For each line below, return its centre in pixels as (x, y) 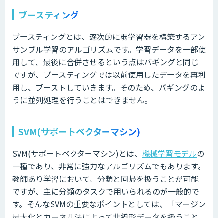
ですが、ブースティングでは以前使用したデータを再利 (109, 74)
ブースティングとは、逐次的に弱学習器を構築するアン (109, 36)
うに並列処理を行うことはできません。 (82, 100)
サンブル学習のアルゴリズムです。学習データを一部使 (109, 49)
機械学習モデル (169, 153)
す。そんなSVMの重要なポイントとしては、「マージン (109, 204)
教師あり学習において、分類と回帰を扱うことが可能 (105, 178)
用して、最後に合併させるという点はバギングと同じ (105, 62)
